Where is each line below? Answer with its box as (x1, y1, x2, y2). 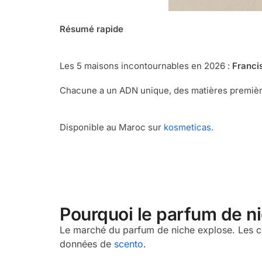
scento (114, 237, 143, 250)
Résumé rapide (60, 23, 123, 35)
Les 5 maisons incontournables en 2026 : (60, 60, 232, 72)
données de (60, 237, 111, 250)
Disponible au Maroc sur (60, 122, 164, 133)
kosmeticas (164, 122, 211, 133)
